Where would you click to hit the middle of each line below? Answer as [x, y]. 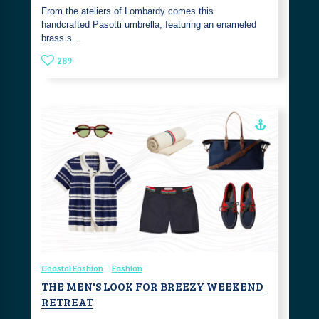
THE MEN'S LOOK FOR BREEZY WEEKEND [152, 286]
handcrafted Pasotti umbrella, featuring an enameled [148, 25]
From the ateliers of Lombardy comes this [127, 11]
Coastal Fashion [72, 268]
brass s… [61, 38]
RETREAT [67, 302]
